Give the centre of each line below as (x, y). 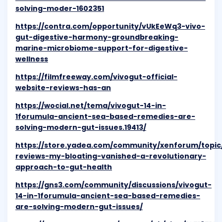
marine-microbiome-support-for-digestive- (102, 48)
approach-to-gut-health (64, 167)
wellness (32, 59)
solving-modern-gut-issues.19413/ (81, 128)
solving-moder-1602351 (60, 9)
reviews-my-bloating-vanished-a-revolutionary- (111, 156)
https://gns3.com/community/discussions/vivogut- (113, 185)
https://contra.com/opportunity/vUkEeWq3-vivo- (110, 27)
